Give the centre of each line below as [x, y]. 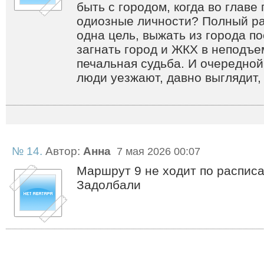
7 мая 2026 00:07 [157, 151]
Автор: [63, 151]
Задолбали [109, 185]
